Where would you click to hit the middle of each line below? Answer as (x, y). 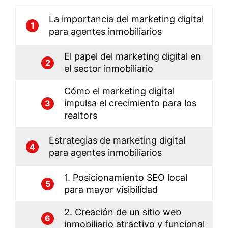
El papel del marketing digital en (133, 56)
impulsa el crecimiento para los (130, 103)
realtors (81, 116)
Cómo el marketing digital (119, 91)
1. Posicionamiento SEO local (126, 178)
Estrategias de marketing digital (117, 140)
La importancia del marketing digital (126, 19)
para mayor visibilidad (111, 190)
